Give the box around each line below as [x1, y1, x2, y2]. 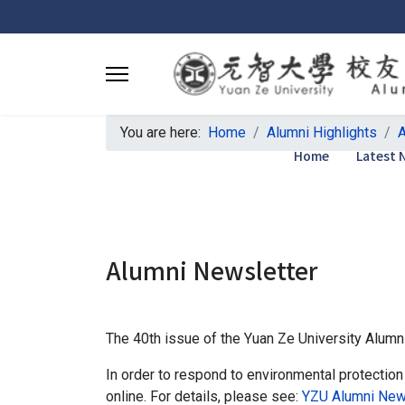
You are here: [120, 124, 208, 141]
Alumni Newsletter [106, 253, 317, 287]
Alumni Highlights [267, 124, 377, 141]
